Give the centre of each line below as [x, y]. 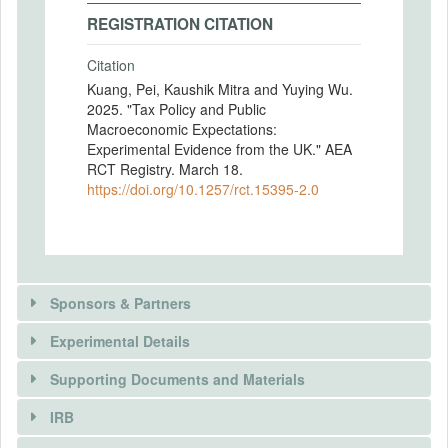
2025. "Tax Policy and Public [176, 108]
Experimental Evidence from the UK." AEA [219, 148]
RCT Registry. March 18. [165, 168]
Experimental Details [120, 340]
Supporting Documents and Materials [177, 378]
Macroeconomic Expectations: [182, 128]
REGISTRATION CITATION [180, 24]
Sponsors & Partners [120, 302]
